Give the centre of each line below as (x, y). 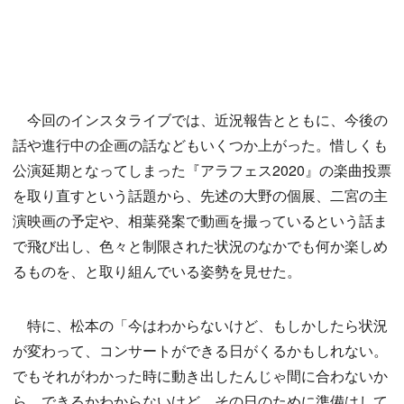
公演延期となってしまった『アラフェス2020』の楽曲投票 (202, 170)
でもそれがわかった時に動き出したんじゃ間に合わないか (200, 376)
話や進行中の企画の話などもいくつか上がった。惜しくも (200, 145)
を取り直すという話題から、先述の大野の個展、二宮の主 (200, 195)
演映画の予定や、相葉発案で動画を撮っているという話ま (200, 220)
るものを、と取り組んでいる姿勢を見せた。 (157, 271)
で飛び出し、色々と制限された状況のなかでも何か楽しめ (200, 246)
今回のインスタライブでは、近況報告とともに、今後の (200, 119)
